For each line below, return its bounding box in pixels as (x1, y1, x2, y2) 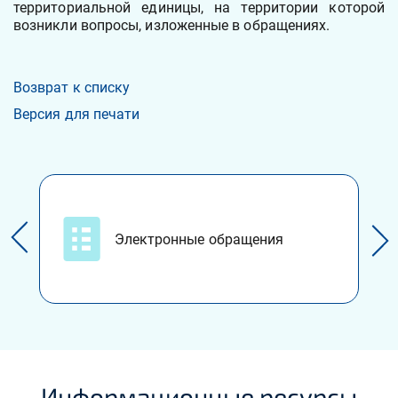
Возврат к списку (13, 79, 131, 96)
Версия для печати (13, 106, 140, 123)
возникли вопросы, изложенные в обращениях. (13, 17, 330, 34)
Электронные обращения (114, 230, 284, 248)
